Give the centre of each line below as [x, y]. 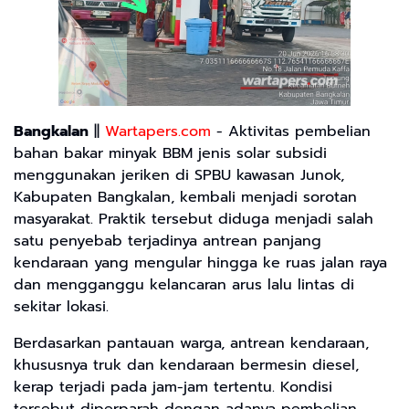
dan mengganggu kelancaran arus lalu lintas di [184, 284]
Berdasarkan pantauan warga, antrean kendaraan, [191, 343]
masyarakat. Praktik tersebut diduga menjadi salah [194, 219]
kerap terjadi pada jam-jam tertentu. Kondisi [173, 387]
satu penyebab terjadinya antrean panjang [168, 241]
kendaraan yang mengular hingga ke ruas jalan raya [200, 262]
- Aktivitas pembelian [291, 131]
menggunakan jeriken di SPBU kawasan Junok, [179, 175]
